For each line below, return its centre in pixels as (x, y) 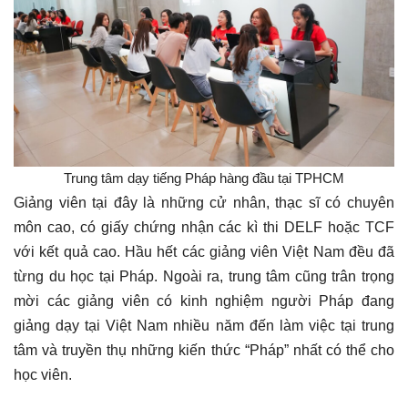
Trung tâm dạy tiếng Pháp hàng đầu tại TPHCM (204, 178)
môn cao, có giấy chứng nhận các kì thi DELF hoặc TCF (204, 227)
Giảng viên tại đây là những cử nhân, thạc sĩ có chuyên (204, 202)
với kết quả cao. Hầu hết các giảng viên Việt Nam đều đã (204, 251)
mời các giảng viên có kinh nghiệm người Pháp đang (204, 301)
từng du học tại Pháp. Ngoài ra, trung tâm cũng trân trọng (204, 276)
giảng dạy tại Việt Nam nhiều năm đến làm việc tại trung (204, 325)
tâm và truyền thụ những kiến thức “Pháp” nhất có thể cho (204, 350)
